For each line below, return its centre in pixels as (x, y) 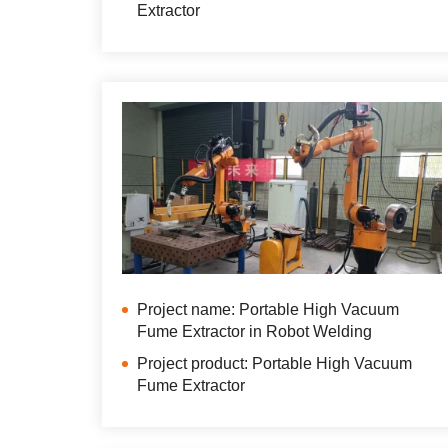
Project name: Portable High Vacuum (268, 310)
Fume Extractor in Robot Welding (254, 332)
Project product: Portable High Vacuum (274, 364)
